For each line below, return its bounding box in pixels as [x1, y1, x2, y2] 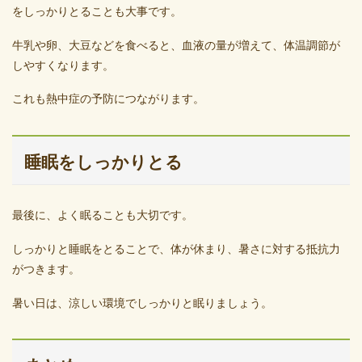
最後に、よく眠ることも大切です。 [12, 208, 193, 222]
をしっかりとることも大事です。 [12, 4, 182, 18]
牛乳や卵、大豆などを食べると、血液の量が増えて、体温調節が [12, 38, 340, 52]
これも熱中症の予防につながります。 [12, 92, 204, 106]
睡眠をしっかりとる [24, 152, 183, 171]
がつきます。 [12, 262, 80, 276]
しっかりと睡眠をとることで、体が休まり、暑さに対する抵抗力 [12, 242, 340, 255]
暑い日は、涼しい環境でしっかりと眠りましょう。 [12, 296, 272, 309]
